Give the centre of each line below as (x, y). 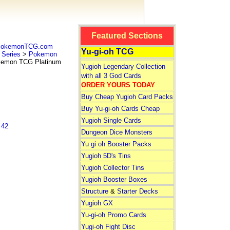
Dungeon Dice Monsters (117, 132)
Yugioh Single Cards (111, 120)
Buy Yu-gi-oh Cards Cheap (120, 109)
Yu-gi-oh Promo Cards (113, 215)
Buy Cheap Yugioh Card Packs (127, 97)
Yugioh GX (97, 203)
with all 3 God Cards (111, 76)
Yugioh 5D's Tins (106, 156)
